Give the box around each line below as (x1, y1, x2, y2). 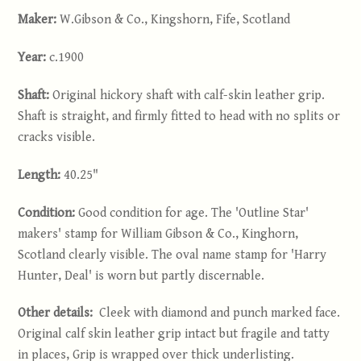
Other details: (18, 305, 100, 322)
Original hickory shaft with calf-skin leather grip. (52, 87, 326, 103)
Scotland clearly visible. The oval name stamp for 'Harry (18, 247, 327, 263)
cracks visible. (18, 129, 96, 145)
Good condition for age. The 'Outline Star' (78, 205, 309, 221)
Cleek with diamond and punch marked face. (99, 305, 341, 322)
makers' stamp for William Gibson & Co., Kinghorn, (18, 226, 299, 242)
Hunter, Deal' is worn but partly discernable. (18, 268, 265, 284)
